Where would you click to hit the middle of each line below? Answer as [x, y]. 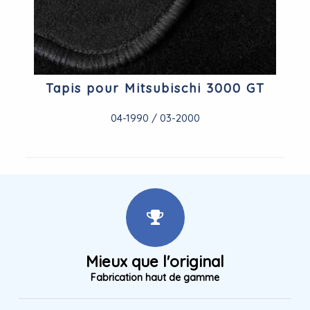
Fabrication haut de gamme [155, 277]
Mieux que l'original [155, 262]
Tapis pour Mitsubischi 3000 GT [155, 88]
